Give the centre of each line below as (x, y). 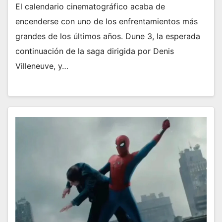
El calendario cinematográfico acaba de (90, 7)
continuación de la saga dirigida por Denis (95, 51)
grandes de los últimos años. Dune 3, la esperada (108, 36)
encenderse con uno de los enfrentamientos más (107, 22)
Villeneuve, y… (42, 66)
